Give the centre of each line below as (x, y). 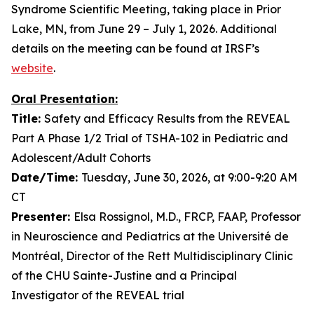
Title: (28, 118)
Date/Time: (46, 177)
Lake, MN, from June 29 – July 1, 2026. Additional (144, 29)
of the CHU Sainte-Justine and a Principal (124, 275)
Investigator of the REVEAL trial (98, 295)
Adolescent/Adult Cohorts (81, 158)
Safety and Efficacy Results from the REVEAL (167, 118)
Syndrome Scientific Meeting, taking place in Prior (146, 9)
